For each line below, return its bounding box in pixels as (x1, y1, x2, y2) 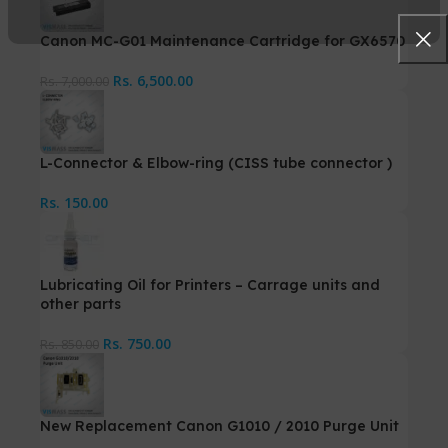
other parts (40, 294, 121, 313)
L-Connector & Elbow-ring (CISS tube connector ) (40, 153, 392, 172)
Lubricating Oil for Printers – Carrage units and (40, 275, 380, 294)
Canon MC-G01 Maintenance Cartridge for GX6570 (40, 31, 405, 50)
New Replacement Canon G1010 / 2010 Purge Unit (40, 416, 399, 435)
